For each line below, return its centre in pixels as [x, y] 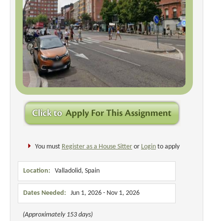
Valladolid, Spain [75, 171]
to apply [168, 147]
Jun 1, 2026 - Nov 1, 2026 [103, 193]
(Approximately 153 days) [58, 215]
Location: [37, 171]
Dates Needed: [45, 193]
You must [48, 147]
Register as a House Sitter [97, 147]
